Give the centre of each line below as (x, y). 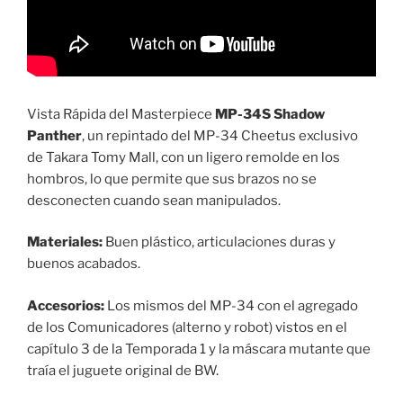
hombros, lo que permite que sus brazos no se (172, 179)
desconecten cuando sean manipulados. (154, 200)
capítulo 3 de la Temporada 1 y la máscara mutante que (199, 349)
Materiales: (65, 242)
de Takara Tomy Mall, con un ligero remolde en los (184, 157)
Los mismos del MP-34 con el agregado (231, 305)
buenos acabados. (84, 264)
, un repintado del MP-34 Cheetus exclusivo (220, 135)
